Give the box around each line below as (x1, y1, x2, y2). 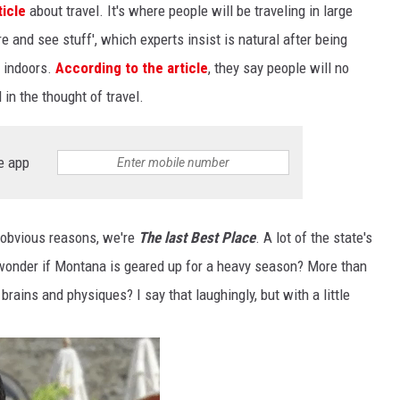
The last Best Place (138, 229, 255, 247)
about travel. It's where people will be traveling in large (26, 2, 353, 21)
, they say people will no (208, 59, 349, 78)
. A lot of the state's (255, 229, 372, 247)
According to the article (55, 59, 208, 78)
